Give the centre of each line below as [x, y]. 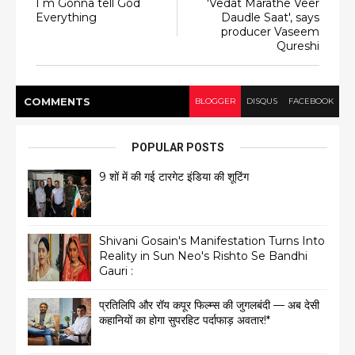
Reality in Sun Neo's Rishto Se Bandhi [203, 256]
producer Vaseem [270, 32]
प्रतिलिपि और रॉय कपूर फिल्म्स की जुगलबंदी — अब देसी [209, 305]
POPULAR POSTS [177, 148]
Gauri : [116, 271]
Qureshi [298, 46]
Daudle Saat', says [270, 18]
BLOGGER [215, 101]
